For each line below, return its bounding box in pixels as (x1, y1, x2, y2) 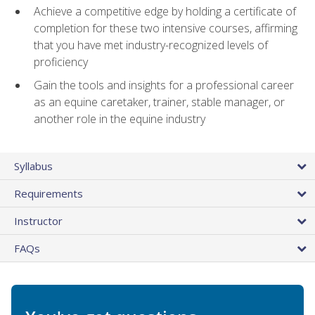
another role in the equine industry (34, 110, 205, 127)
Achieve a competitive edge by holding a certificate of (34, 4, 296, 20)
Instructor (14, 213, 63, 228)
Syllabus (14, 158, 53, 173)
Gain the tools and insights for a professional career (34, 77, 294, 93)
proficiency (34, 54, 88, 70)
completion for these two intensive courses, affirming (34, 20, 297, 37)
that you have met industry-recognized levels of (34, 37, 268, 53)
